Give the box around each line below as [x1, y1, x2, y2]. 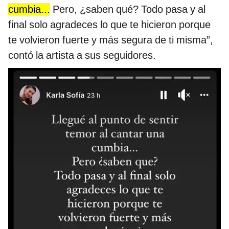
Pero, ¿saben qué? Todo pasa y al [50, 3, 205, 15]
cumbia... [8, 3, 50, 15]
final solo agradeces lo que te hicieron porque [8, 18, 211, 31]
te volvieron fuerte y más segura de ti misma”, [8, 33, 213, 46]
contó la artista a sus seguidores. [8, 49, 156, 61]
